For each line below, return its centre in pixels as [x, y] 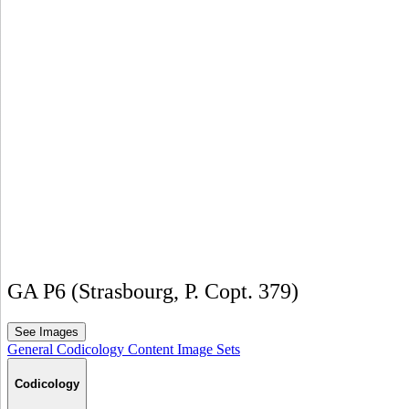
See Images [47, 332]
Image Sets [209, 350]
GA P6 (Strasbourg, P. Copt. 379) [153, 292]
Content [152, 350]
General [32, 350]
